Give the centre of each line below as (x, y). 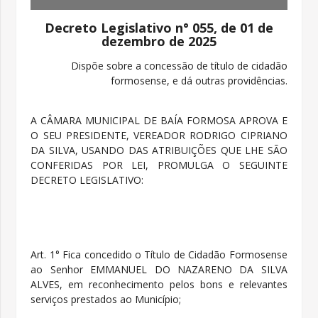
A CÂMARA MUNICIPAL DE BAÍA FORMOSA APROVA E (159, 121)
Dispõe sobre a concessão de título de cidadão (179, 66)
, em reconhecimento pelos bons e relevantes (174, 285)
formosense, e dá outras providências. (199, 81)
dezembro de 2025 (159, 42)
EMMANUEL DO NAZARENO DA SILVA (189, 270)
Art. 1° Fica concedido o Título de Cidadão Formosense (159, 255)
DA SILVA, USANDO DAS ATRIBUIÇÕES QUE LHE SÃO (159, 150)
